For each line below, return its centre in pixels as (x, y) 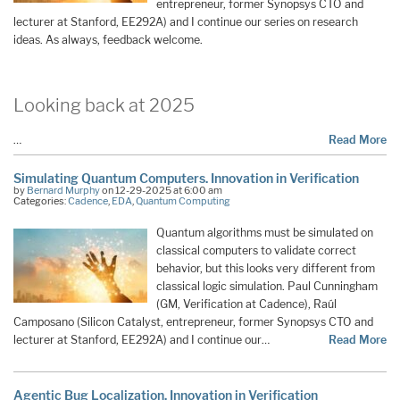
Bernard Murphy (63, 191)
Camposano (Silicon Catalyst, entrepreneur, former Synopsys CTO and (193, 322)
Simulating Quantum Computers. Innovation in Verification (186, 179)
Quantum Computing (183, 201)
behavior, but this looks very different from (266, 269)
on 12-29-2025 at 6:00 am (161, 191)
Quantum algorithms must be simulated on (265, 233)
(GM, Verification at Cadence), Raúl (246, 304)
